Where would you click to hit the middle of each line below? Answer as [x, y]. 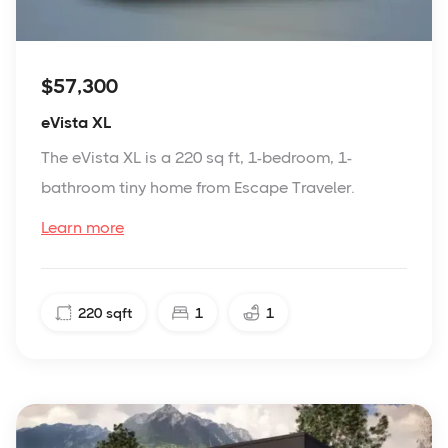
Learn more [82, 228]
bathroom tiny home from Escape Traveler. [198, 188]
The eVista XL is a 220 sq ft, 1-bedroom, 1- [196, 158]
